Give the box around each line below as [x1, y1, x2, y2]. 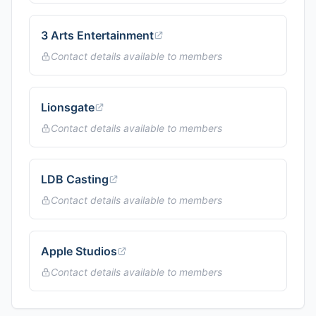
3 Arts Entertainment [41, 28, 154, 42]
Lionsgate [41, 100, 95, 114]
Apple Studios [41, 244, 117, 258]
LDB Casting [41, 172, 109, 186]
